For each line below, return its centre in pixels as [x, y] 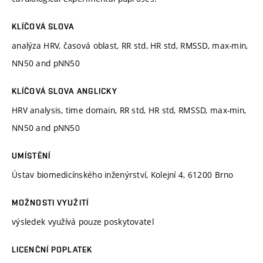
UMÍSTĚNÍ [31, 155]
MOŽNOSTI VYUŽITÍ [50, 202]
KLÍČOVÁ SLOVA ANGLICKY [65, 91]
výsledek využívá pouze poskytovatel [83, 221]
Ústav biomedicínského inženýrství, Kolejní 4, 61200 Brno [123, 174]
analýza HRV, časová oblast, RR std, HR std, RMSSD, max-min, [130, 45]
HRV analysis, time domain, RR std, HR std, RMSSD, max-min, [129, 110]
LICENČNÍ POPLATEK [52, 249]
